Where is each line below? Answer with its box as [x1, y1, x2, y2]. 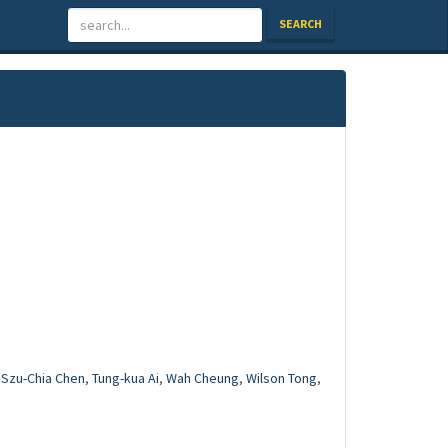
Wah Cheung [166, 369, 239, 387]
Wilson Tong [246, 369, 317, 387]
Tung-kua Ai [92, 369, 159, 387]
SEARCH [279, 16, 322, 31]
